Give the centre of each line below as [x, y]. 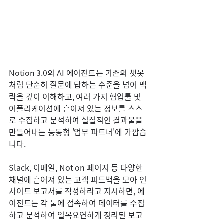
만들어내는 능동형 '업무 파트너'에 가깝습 [78, 132]
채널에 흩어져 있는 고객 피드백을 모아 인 [78, 179]
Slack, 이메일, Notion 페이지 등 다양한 [77, 167]
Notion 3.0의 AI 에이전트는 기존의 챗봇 [76, 73]
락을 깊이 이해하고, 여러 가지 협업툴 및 [76, 96]
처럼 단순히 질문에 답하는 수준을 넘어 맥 [78, 85]
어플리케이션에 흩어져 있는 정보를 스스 [76, 108]
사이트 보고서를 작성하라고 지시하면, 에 [77, 191]
